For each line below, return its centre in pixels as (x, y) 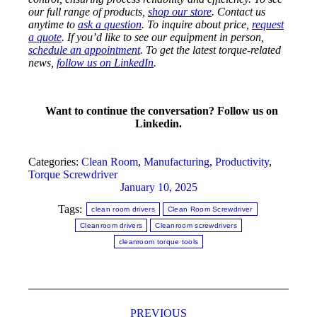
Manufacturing (177, 162)
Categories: (55, 162)
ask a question (110, 25)
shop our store (180, 12)
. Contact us (238, 12)
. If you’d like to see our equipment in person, (163, 38)
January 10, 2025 (158, 188)
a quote (45, 38)
